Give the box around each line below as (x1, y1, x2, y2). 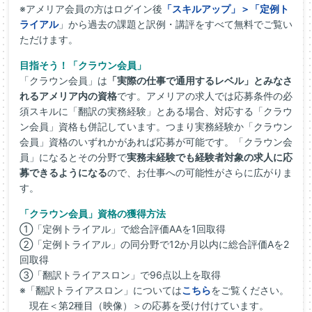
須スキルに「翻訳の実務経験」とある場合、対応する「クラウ (19, 105, 292, 117)
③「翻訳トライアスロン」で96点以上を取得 (19, 269, 221, 281)
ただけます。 (19, 33, 78, 45)
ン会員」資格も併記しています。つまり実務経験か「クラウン (19, 120, 292, 132)
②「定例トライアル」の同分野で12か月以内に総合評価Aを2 (19, 238, 289, 250)
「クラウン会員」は (19, 75, 107, 86)
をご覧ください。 (211, 284, 289, 296)
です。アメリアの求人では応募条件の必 (117, 90, 292, 102)
